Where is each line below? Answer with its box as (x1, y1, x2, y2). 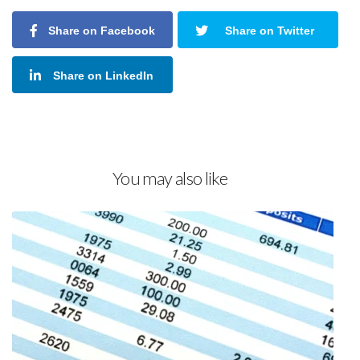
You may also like (112, 167, 227, 190)
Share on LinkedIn (52, 69, 153, 83)
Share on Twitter (224, 24, 314, 38)
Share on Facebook (47, 24, 155, 38)
